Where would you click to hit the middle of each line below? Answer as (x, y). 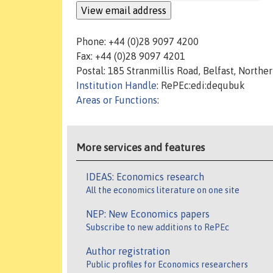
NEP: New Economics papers (148, 214)
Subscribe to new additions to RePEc (158, 228)
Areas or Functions (117, 100)
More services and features (141, 148)
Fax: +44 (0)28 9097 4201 (131, 56)
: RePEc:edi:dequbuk (201, 86)
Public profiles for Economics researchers (167, 265)
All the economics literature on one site (163, 190)
